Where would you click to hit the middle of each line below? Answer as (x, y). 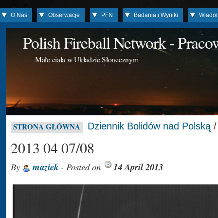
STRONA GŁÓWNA (47, 127)
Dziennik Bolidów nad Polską (149, 126)
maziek (45, 167)
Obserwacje (64, 15)
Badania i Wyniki (156, 15)
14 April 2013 (138, 167)
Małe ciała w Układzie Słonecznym (87, 59)
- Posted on (81, 167)
